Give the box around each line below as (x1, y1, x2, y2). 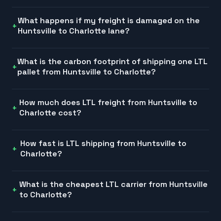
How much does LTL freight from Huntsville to (19, 97, 198, 108)
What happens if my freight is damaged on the (18, 15, 200, 26)
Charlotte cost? (19, 108, 82, 118)
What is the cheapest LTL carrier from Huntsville (19, 179, 208, 190)
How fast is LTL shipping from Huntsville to (20, 138, 187, 149)
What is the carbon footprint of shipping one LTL (17, 56, 208, 67)
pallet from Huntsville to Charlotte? (17, 67, 156, 77)
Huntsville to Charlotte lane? (18, 26, 130, 37)
